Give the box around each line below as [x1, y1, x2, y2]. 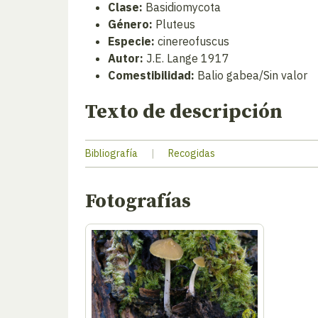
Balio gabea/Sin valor [194, 68, 307, 82]
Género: [108, 17, 153, 31]
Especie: [108, 34, 155, 48]
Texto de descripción [85, 99, 283, 124]
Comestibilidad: [108, 68, 194, 82]
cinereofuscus [155, 34, 229, 48]
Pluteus [153, 17, 195, 31]
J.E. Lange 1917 [143, 51, 229, 65]
